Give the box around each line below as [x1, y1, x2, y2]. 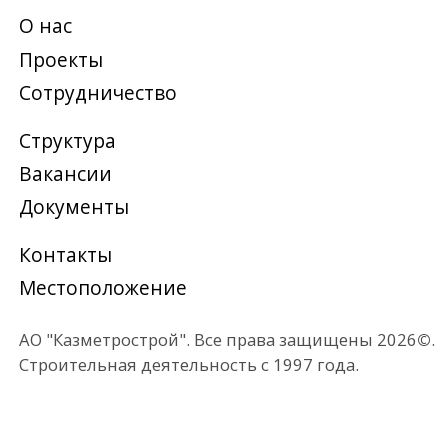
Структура [15, 35, 98, 58]
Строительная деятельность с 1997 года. [15, 224, 302, 244]
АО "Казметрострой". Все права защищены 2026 [15, 203, 351, 223]
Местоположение [15, 159, 158, 182]
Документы [15, 91, 109, 114]
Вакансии [15, 63, 95, 86]
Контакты [15, 131, 95, 154]
